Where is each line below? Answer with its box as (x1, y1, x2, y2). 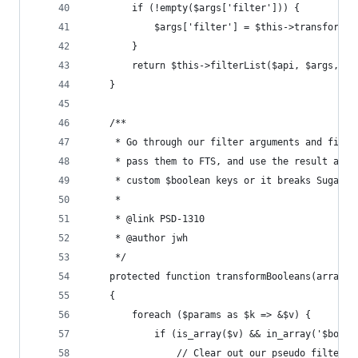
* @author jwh (87, 233, 188, 244)
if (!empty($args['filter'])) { (87, 2, 300, 14)
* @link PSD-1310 (87, 213, 205, 225)
